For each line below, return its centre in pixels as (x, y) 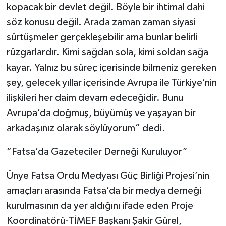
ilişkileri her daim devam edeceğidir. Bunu (95, 98)
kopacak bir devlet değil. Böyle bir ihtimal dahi (105, 7)
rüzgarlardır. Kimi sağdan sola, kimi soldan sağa (107, 53)
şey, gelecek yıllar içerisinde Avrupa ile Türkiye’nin (111, 83)
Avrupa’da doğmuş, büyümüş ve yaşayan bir (101, 113)
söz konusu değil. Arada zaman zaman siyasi (101, 22)
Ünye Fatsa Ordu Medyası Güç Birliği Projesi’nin (108, 176)
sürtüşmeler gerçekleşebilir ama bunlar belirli (102, 38)
